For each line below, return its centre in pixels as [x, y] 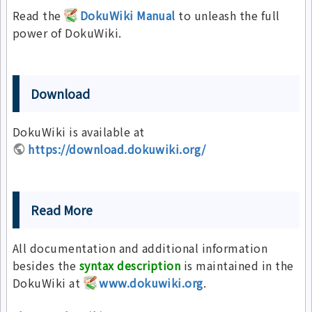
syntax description [130, 266]
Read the [39, 16]
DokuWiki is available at [79, 132]
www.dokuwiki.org [151, 283]
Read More [62, 210]
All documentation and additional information [140, 248]
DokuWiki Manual [127, 16]
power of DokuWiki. [67, 33]
